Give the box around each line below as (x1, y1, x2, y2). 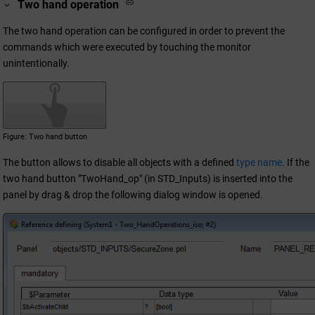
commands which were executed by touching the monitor (3, 41, 251, 53)
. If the (282, 156, 309, 168)
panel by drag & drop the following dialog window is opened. (3, 188, 263, 200)
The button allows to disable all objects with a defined (3, 156, 236, 168)
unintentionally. (3, 57, 70, 69)
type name (236, 156, 282, 168)
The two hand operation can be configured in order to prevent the (3, 25, 285, 37)
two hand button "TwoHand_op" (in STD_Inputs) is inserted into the (3, 172, 292, 184)
